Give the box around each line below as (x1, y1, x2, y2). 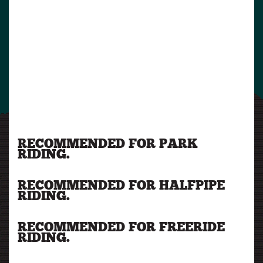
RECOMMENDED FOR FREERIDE (18, 221, 225, 235)
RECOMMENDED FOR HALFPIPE (18, 180, 225, 193)
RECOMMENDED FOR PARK (18, 138, 198, 151)
